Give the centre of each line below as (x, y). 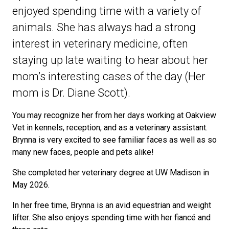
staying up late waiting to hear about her (110, 60)
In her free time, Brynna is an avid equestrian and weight (112, 205)
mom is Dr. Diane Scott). (71, 93)
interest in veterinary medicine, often (100, 43)
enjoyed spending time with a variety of (107, 11)
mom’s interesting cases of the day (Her (109, 76)
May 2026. (31, 185)
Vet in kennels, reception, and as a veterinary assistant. (110, 127)
